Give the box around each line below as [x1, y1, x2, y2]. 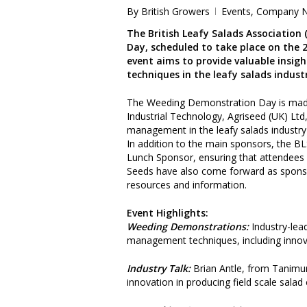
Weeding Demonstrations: [127, 219, 249, 233]
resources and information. [127, 177, 247, 191]
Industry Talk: [127, 261, 191, 275]
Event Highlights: [127, 206, 208, 219]
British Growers [141, 4, 210, 18]
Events [221, 4, 251, 18]
